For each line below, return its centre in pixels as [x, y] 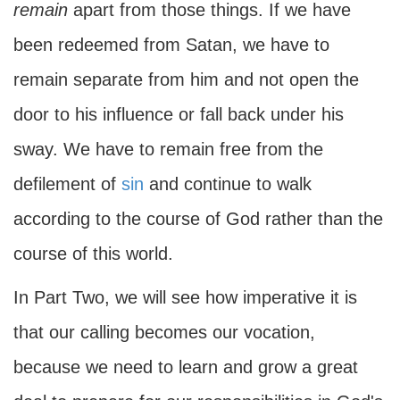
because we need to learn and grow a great [186, 367]
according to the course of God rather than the [198, 219]
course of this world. [93, 254]
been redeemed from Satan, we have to [171, 45]
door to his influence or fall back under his [179, 114]
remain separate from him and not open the [186, 79]
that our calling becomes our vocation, [164, 332]
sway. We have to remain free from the [168, 149]
